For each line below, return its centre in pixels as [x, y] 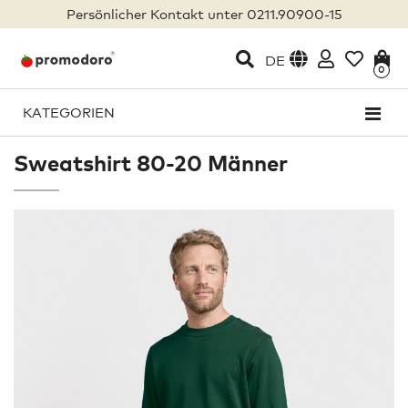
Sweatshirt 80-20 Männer [151, 163]
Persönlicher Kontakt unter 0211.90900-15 [204, 14]
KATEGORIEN [69, 112]
